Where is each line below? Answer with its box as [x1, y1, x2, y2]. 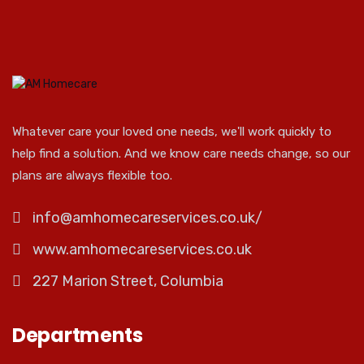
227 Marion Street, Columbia [32, 272, 223, 291]
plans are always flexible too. [12, 168, 172, 184]
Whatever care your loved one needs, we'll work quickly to [12, 124, 331, 140]
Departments [12, 322, 143, 349]
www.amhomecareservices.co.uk [32, 240, 252, 259]
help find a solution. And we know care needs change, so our [12, 146, 350, 162]
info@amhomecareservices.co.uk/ [32, 209, 262, 227]
